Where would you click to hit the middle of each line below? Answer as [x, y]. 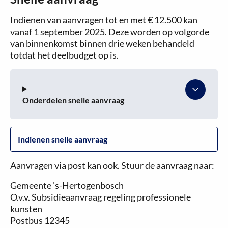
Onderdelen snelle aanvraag [73, 100]
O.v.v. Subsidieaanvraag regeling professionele [101, 197]
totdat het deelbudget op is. [64, 55]
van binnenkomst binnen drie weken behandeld [102, 43]
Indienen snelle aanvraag [63, 139]
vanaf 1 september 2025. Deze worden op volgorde [110, 32]
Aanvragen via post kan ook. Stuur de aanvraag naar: [112, 165]
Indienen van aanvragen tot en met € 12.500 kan [104, 20]
